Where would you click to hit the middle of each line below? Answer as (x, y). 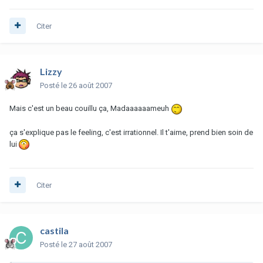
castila (54, 230)
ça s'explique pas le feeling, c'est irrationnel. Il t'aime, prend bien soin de (131, 132)
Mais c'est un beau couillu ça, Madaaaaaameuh (90, 108)
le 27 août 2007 (87, 244)
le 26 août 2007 (87, 85)
